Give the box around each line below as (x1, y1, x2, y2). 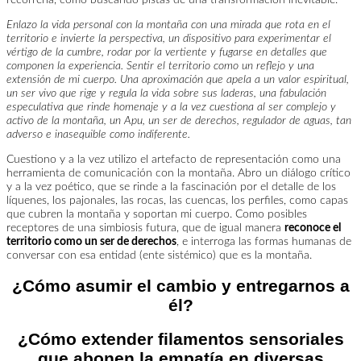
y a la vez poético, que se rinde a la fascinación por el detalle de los (6, 180, 336, 193)
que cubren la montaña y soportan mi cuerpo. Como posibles (6, 208, 307, 220)
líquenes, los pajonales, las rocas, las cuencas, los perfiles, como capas (6, 194, 348, 206)
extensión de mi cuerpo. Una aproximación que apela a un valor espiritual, (6, 73, 349, 85)
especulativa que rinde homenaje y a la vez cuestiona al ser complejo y (6, 101, 336, 113)
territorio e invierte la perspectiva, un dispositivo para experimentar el (6, 32, 331, 44)
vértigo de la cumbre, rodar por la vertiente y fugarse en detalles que (6, 46, 327, 58)
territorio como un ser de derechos (6, 235, 176, 247)
